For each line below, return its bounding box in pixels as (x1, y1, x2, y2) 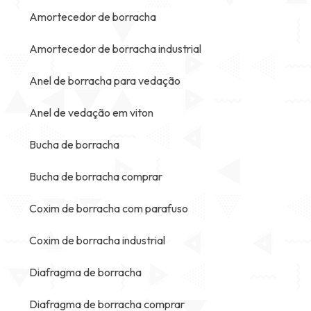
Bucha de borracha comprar (29, 169, 162, 183)
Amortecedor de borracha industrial (29, 42, 201, 56)
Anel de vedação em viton (29, 106, 153, 119)
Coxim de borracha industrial (29, 233, 165, 247)
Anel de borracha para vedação (29, 74, 180, 87)
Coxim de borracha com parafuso (29, 201, 188, 215)
